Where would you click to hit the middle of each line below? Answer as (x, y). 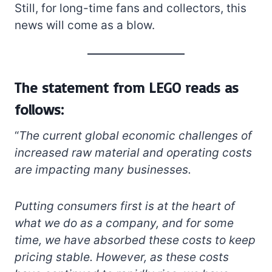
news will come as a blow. (85, 25)
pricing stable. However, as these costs (122, 257)
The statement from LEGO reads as (127, 87)
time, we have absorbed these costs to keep (135, 240)
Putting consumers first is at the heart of (125, 206)
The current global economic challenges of (135, 135)
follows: (39, 109)
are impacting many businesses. (103, 169)
